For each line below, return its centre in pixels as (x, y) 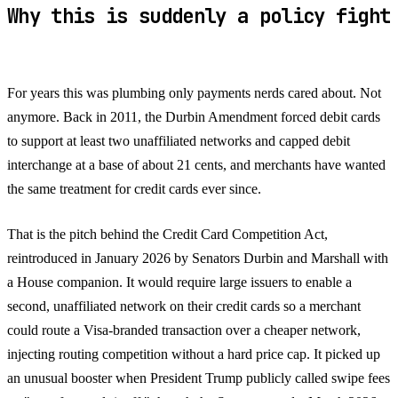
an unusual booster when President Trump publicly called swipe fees (199, 378)
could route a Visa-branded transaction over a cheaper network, (184, 330)
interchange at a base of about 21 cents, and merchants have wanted (196, 164)
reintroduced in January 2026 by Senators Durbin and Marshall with (198, 258)
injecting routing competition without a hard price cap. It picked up (194, 354)
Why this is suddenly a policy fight (199, 16)
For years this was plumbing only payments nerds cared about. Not (194, 92)
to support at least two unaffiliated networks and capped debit (179, 140)
